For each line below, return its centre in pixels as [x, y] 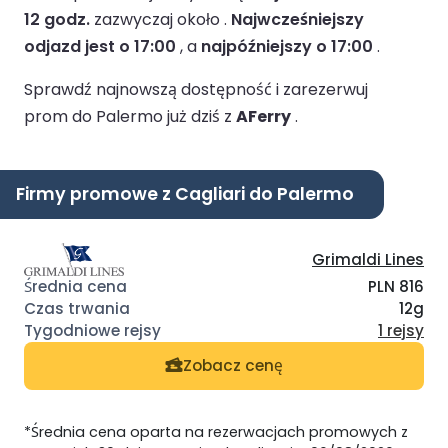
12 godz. [57, 19]
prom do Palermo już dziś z [130, 116]
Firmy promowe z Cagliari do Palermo [185, 193]
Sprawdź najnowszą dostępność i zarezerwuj [196, 89]
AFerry [263, 116]
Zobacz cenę [233, 366]
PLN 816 [396, 286]
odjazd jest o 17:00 [100, 46]
